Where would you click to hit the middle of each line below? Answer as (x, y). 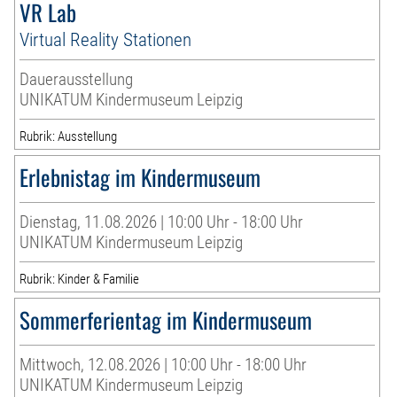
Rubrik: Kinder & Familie (80, 280)
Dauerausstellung (77, 80)
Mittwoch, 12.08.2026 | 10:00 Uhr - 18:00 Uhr (163, 365)
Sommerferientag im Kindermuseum (166, 320)
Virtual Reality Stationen (106, 40)
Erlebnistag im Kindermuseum (140, 177)
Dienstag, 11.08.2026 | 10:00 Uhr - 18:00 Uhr (162, 222)
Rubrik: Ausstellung (69, 137)
